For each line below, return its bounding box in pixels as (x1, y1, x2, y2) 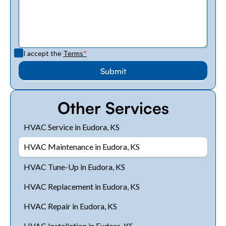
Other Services (57, 97, 169, 118)
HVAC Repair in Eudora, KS (23, 201, 117, 211)
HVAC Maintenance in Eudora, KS (23, 142, 140, 152)
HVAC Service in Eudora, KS (23, 122, 120, 132)
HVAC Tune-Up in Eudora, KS (23, 161, 125, 172)
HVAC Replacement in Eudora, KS (23, 181, 140, 191)
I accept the (23, 48, 63, 58)
